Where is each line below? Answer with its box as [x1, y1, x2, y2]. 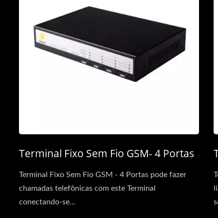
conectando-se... [19, 198, 75, 206]
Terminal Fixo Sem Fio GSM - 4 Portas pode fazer [19, 171, 186, 179]
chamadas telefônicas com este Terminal [19, 184, 156, 192]
